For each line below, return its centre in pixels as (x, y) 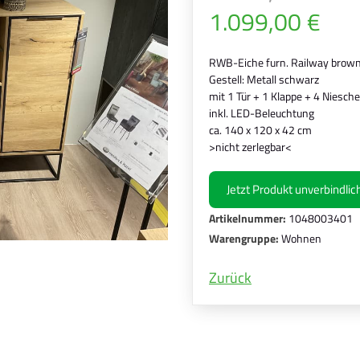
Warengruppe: (244, 238)
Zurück (230, 278)
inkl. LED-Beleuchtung (262, 113)
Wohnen (300, 238)
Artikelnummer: (247, 218)
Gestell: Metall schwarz (264, 79)
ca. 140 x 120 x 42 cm (260, 130)
